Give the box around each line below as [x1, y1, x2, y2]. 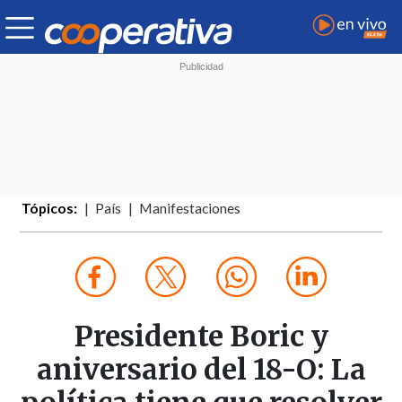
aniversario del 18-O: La [36, 352, 366, 389]
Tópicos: [22, 200, 78, 217]
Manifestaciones [139, 200, 241, 217]
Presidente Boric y [74, 319, 328, 355]
